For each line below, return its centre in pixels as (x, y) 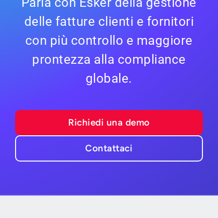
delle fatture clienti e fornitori (109, 22)
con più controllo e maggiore (109, 41)
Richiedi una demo (109, 123)
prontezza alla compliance (109, 60)
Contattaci (109, 148)
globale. (109, 79)
